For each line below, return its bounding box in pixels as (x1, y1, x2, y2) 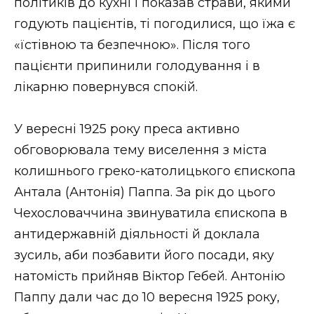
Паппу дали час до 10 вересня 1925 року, (14, 289, 280, 306)
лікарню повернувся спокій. (14, 78, 198, 95)
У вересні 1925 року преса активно (14, 121, 240, 137)
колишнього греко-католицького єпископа (14, 163, 296, 179)
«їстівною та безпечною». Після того (14, 36, 250, 53)
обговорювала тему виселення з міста (14, 142, 267, 158)
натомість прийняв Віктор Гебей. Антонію (14, 268, 285, 285)
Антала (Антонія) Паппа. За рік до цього (14, 184, 275, 200)
